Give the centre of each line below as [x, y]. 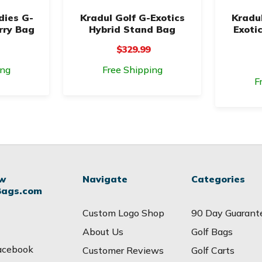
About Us [103, 231]
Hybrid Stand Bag [132, 29]
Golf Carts [213, 250]
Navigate [105, 179]
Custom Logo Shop [124, 213]
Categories [218, 179]
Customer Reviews [123, 250]
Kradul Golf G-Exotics [132, 17]
